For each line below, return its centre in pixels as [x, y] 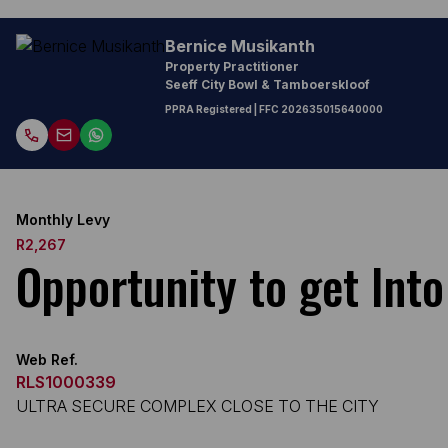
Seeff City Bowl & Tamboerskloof [267, 84]
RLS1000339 [66, 382]
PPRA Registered [208, 109]
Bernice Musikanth [240, 46]
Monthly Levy [63, 219]
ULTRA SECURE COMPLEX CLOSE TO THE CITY [197, 406]
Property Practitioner [232, 66]
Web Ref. [47, 359]
